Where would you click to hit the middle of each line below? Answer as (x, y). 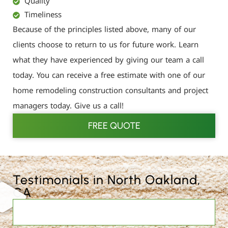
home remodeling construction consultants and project (110, 91)
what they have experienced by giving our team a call (108, 60)
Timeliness (43, 15)
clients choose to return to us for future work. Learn (106, 45)
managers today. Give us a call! (68, 106)
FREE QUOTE (114, 126)
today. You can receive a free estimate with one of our (109, 76)
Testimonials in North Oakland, (107, 180)
